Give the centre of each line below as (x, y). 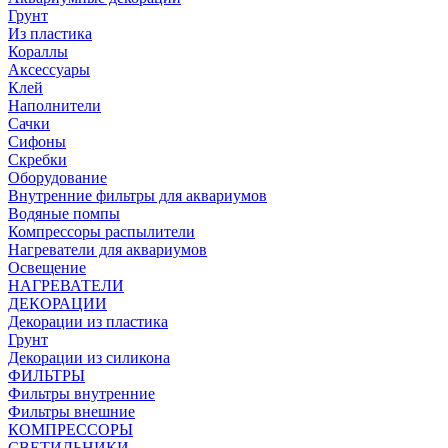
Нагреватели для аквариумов (107, 249)
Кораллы (38, 51)
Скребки (37, 159)
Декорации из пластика (88, 321)
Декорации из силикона (89, 357)
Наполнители (54, 105)
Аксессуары (49, 69)
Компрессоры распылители (101, 231)
